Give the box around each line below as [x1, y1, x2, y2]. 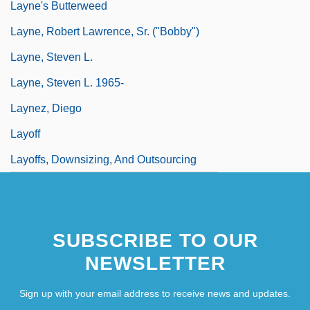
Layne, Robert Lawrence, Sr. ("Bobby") [10, 25, 199, 37]
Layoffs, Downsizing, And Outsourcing [10, 153, 197, 165]
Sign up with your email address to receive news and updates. [19, 287, 291, 299]
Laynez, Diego [10, 102, 82, 114]
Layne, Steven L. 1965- [10, 76, 124, 89]
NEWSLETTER [84, 252, 226, 274]
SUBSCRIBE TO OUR [52, 229, 258, 251]
